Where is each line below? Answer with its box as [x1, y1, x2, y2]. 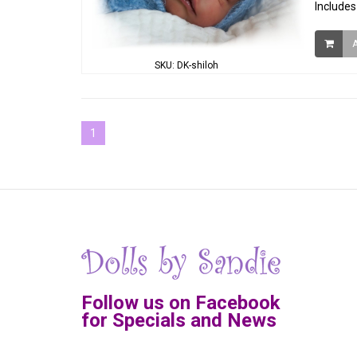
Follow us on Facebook [81, 292, 280, 314]
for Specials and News [81, 309, 277, 331]
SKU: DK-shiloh [155, 59, 218, 71]
